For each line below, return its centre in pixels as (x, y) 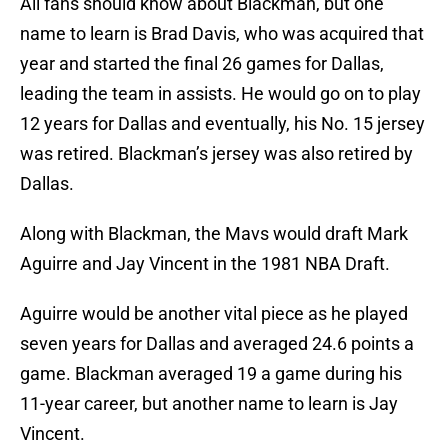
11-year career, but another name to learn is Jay (209, 404)
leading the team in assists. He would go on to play (220, 94)
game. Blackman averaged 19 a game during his (211, 374)
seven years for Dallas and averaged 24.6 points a (217, 344)
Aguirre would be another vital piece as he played (214, 314)
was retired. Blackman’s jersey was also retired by (216, 154)
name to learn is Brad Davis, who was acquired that (222, 34)
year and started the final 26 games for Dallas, (202, 64)
